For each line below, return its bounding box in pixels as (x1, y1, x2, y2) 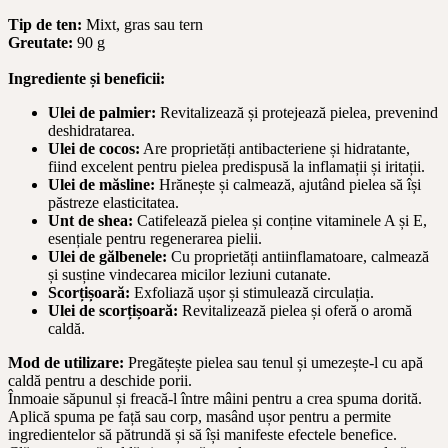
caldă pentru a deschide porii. (8, 372, 192, 390)
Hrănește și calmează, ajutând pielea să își (155, 176, 421, 194)
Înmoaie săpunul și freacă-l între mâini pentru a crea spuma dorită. (8, 390, 422, 408)
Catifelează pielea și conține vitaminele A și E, (133, 212, 427, 230)
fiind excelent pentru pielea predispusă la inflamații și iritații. (48, 158, 425, 176)
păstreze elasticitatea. (48, 194, 179, 212)
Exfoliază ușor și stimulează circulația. (130, 284, 374, 302)
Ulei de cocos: (48, 140, 140, 158)
